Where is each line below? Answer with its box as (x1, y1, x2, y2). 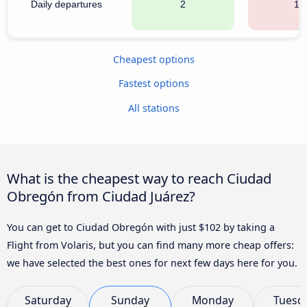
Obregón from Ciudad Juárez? (7, 186, 195, 206)
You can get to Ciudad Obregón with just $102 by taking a (7, 220, 275, 234)
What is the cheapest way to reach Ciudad (7, 168, 271, 188)
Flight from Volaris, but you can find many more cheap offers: (7, 238, 294, 251)
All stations (127, 101, 180, 114)
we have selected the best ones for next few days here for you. (7, 256, 297, 269)
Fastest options (118, 77, 189, 90)
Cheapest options (112, 52, 195, 66)
